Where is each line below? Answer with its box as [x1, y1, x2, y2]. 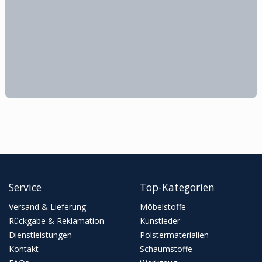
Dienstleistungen [9, 229, 72, 240]
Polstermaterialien [140, 229, 209, 240]
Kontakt [9, 243, 39, 254]
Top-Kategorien [140, 180, 215, 194]
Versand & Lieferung [9, 201, 86, 212]
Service [9, 180, 42, 194]
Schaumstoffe [140, 243, 192, 254]
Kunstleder [140, 215, 180, 226]
